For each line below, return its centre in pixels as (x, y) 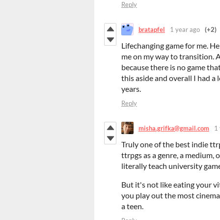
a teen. (132, 206)
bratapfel (152, 29)
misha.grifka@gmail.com (174, 128)
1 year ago (185, 29)
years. (131, 89)
